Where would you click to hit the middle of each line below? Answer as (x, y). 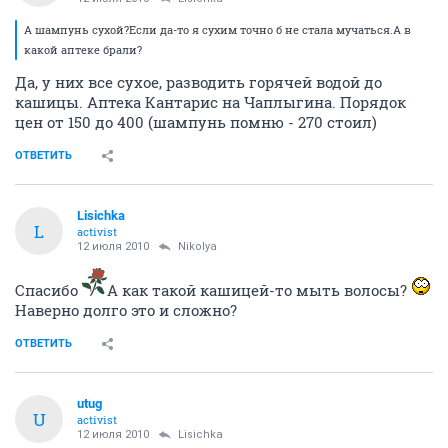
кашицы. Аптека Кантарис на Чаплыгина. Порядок (210, 102)
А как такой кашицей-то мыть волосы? (259, 290)
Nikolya (197, 246)
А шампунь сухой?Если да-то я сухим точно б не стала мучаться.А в (217, 29)
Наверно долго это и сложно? (126, 310)
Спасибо (48, 290)
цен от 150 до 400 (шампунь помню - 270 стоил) (196, 122)
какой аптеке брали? (83, 49)
